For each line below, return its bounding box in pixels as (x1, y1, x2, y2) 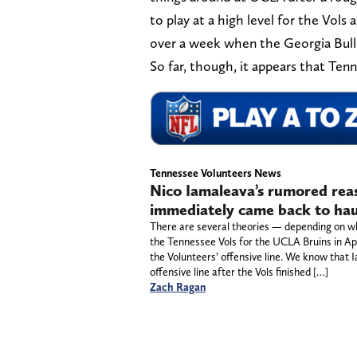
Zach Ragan (150, 280, 206, 293)
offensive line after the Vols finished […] (150, 265, 328, 278)
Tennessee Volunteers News (150, 166, 281, 179)
